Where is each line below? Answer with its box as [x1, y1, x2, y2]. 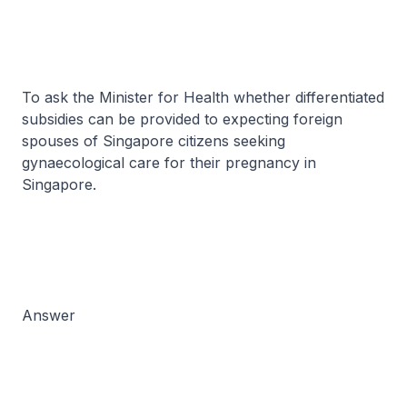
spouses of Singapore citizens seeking [22, 132, 285, 150]
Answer [22, 306, 75, 324]
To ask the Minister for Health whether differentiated [22, 88, 384, 106]
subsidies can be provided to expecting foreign [22, 110, 342, 128]
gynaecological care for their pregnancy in [22, 154, 316, 172]
